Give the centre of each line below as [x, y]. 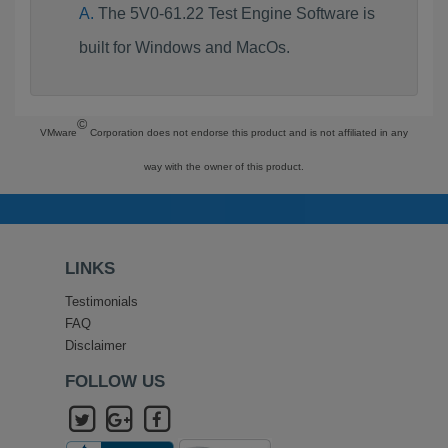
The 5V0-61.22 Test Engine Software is [236, 13]
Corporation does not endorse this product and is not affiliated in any [247, 132]
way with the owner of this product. [224, 166]
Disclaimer [95, 346]
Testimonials [101, 302]
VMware [58, 132]
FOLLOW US [114, 381]
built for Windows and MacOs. [184, 47]
